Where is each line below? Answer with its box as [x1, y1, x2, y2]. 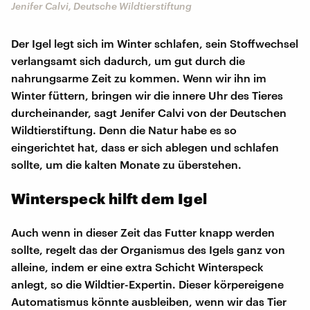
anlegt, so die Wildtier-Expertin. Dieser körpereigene [11, 277, 284, 291]
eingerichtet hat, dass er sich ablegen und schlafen [11, 140, 279, 154]
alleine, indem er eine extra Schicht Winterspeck [11, 259, 264, 273]
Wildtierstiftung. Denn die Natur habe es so [11, 122, 237, 136]
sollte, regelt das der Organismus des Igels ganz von [11, 242, 285, 256]
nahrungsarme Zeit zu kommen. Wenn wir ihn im [11, 71, 266, 84]
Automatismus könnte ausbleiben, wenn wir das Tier [11, 294, 286, 308]
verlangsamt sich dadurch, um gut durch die [11, 53, 245, 67]
